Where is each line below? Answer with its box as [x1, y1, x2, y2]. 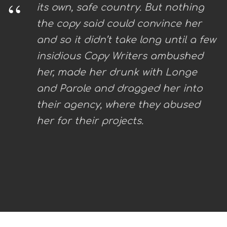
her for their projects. [36, 116, 143, 126]
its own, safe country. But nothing [36, 2, 204, 13]
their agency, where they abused [36, 99, 200, 110]
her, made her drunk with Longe [36, 67, 197, 78]
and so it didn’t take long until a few [36, 34, 216, 45]
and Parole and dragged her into [36, 83, 203, 94]
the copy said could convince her [36, 18, 202, 29]
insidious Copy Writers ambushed [36, 51, 203, 61]
